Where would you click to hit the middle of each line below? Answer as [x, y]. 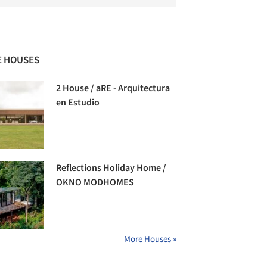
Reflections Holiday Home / [111, 168]
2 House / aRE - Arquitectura [113, 88]
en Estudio [78, 102]
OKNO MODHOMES [95, 183]
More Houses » [150, 240]
